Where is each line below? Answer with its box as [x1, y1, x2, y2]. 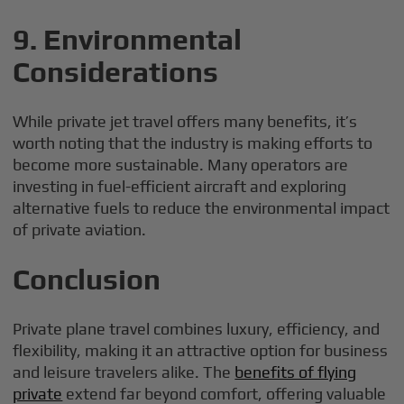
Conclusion [13, 262, 161, 296]
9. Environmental [13, 23, 243, 56]
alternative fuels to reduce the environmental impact [13, 198, 390, 217]
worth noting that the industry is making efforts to [13, 133, 373, 152]
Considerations [13, 55, 219, 88]
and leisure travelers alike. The [13, 363, 235, 381]
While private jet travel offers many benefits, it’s [13, 112, 358, 131]
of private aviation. [13, 220, 147, 239]
